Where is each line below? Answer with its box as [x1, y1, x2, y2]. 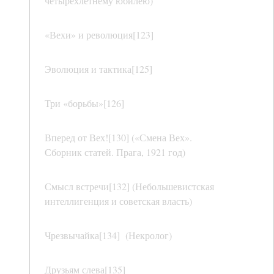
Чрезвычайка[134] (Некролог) [45, 229, 172, 242]
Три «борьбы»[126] [45, 97, 124, 110]
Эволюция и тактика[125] [45, 62, 152, 76]
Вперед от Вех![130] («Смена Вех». [45, 131, 192, 144]
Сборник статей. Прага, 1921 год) [45, 146, 185, 159]
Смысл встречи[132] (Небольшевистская [45, 180, 214, 193]
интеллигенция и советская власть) [45, 194, 192, 208]
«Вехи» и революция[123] [45, 28, 154, 42]
